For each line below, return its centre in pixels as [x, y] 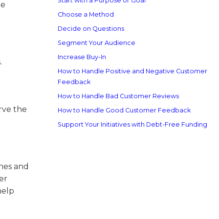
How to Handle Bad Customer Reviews [118, 96]
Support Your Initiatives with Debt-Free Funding [132, 124]
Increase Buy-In [82, 57]
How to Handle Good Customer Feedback [124, 110]
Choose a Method [86, 14]
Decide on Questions [91, 29]
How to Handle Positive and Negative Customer [132, 71]
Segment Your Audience [97, 43]
